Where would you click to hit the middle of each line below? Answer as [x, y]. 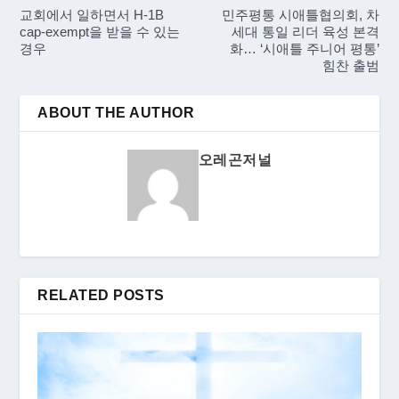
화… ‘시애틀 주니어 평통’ [304, 48]
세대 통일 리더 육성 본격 [305, 31]
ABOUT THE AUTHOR [116, 112]
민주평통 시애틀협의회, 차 [300, 14]
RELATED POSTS [101, 295]
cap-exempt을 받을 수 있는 [100, 31]
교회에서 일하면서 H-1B [92, 14]
